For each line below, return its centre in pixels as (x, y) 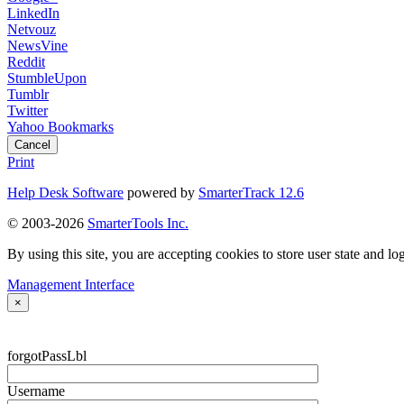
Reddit (26, 62)
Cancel (32, 145)
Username (36, 390)
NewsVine (37, 46)
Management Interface (71, 285)
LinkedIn (33, 14)
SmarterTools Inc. (138, 224)
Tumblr (28, 95)
